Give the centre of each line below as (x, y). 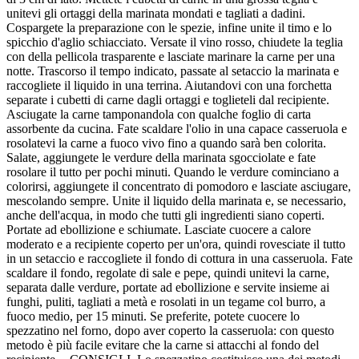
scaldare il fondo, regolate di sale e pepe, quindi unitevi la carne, (168, 273)
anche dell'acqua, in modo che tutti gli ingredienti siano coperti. (165, 216)
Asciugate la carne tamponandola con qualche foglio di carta (159, 115)
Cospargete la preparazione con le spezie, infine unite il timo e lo (169, 28)
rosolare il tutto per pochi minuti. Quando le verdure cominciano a (173, 172)
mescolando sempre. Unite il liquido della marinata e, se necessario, (176, 201)
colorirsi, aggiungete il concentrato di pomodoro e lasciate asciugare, (179, 187)
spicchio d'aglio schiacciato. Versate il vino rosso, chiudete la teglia (175, 42)
